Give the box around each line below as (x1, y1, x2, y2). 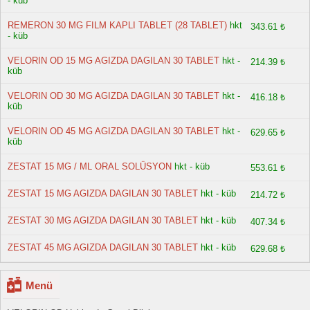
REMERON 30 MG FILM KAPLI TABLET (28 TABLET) (8, 20, 227, 30)
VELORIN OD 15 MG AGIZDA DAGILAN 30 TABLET (8, 55, 219, 66)
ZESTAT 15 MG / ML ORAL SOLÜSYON (8, 161, 172, 172)
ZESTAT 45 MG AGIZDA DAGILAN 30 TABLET (8, 242, 198, 253)
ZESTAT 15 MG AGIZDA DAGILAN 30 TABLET (8, 188, 198, 199)
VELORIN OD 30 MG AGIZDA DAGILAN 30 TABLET (8, 91, 219, 101)
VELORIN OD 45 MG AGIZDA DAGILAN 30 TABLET (8, 126, 219, 136)
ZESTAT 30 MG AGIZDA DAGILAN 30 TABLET (8, 215, 198, 226)
